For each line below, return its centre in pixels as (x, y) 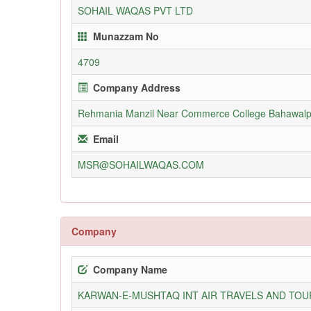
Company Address (137, 87)
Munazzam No (126, 36)
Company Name (130, 269)
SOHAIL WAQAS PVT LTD (135, 10)
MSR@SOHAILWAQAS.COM (141, 164)
